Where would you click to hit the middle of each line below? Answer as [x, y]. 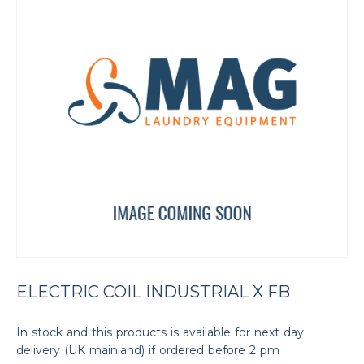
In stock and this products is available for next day [160, 333]
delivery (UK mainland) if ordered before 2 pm [148, 351]
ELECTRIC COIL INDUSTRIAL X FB [153, 292]
